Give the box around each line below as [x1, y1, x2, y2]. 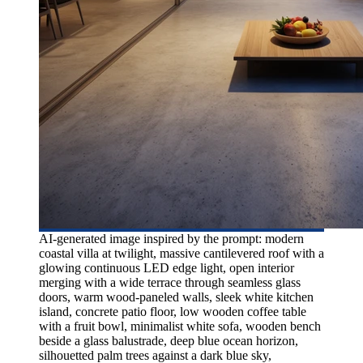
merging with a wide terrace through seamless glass [39, 275, 301, 289]
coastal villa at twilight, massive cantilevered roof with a [39, 246, 324, 260]
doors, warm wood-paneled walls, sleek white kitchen [39, 289, 314, 304]
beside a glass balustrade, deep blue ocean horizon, [39, 333, 298, 348]
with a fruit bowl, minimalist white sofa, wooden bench [39, 318, 321, 333]
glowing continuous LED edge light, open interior [39, 260, 294, 275]
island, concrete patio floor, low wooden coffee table [39, 304, 306, 318]
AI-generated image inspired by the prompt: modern [39, 231, 304, 246]
